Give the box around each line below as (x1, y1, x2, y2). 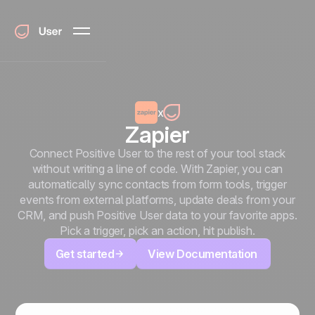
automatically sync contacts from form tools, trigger (28, 177, 287, 191)
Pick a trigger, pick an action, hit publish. (60, 224, 255, 238)
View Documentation (148, 247, 260, 261)
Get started (55, 247, 115, 261)
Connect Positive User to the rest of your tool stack (29, 146, 286, 160)
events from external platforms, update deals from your (20, 193, 295, 207)
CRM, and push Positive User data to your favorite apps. (18, 208, 297, 222)
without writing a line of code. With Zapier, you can (32, 162, 283, 176)
